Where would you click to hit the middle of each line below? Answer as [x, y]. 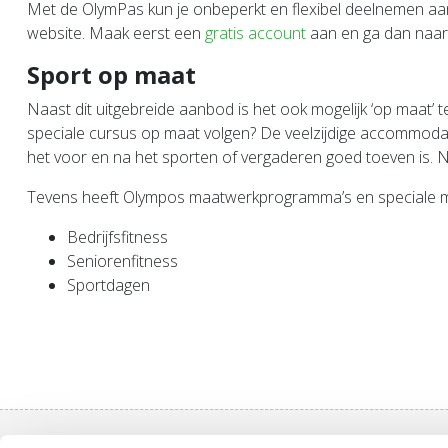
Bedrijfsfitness [117, 237]
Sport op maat [111, 74]
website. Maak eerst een [116, 33]
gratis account [255, 33]
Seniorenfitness [122, 261]
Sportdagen [108, 285]
